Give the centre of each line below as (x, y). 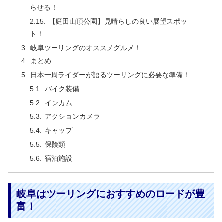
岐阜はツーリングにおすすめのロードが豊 (111, 194)
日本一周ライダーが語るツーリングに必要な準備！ (110, 75)
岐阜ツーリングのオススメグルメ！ (85, 47)
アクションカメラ (73, 116)
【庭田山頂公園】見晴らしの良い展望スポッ (118, 21)
